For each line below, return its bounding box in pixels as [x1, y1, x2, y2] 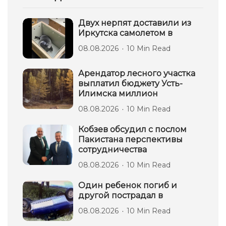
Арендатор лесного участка [78, 69, 195, 78]
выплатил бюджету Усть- [78, 79, 183, 88]
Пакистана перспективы [78, 135, 183, 144]
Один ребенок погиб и [78, 181, 177, 190]
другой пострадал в [78, 191, 163, 200]
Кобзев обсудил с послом [78, 125, 187, 134]
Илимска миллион [78, 89, 158, 98]
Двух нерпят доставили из [78, 18, 191, 28]
